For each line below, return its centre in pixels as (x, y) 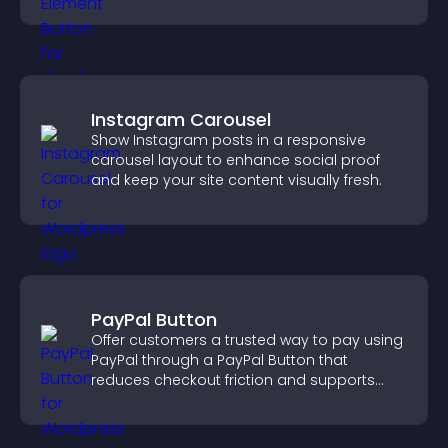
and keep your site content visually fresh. (236, 180)
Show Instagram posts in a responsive (228, 140)
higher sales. (136, 400)
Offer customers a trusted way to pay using (247, 340)
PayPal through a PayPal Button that (219, 360)
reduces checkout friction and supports (233, 380)
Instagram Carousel (181, 119)
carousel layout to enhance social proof (235, 160)
